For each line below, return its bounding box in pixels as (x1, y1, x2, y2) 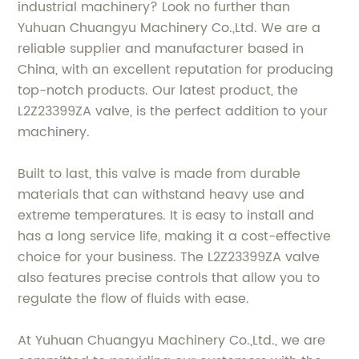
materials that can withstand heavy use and (18, 184, 305, 205)
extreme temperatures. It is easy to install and (18, 204, 315, 226)
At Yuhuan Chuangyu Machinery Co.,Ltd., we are (18, 329, 326, 351)
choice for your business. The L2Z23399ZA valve (18, 246, 321, 268)
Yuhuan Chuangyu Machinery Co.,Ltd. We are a (18, 17, 321, 38)
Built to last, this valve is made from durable (18, 163, 301, 184)
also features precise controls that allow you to (18, 267, 321, 288)
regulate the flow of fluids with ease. (18, 288, 250, 309)
